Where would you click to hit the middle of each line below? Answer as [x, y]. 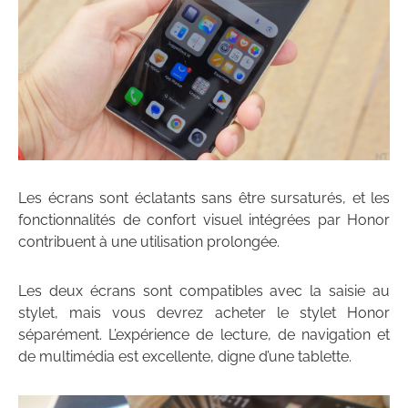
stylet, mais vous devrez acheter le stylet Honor [204, 313]
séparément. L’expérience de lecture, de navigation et [204, 335]
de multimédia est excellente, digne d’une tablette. [185, 357]
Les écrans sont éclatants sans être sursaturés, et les [204, 199]
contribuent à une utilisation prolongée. [149, 242]
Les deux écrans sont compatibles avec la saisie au [204, 291]
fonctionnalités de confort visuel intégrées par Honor [204, 220]
